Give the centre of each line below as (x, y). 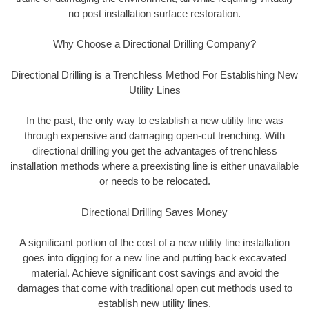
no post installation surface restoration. (154, 13)
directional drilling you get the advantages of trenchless (154, 151)
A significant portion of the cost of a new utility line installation (154, 243)
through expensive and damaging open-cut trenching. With (154, 136)
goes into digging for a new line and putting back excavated (154, 258)
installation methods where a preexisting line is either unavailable (154, 166)
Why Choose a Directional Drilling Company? (154, 44)
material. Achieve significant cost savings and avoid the (154, 273)
